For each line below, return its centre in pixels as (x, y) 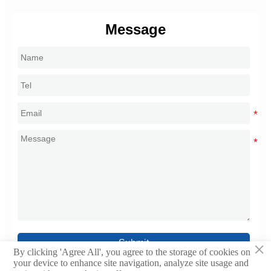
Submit (134, 243)
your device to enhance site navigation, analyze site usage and (131, 263)
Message (135, 29)
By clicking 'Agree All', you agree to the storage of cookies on (132, 252)
